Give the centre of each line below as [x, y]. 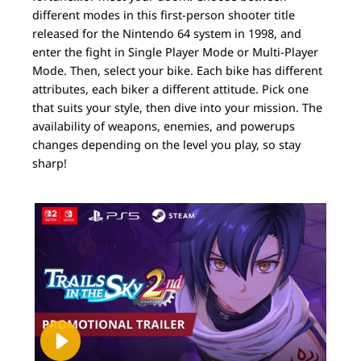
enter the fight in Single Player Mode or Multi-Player [175, 52]
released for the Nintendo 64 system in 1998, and [167, 33]
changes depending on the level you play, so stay [166, 144]
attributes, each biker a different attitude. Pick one [170, 89]
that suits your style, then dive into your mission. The [177, 107]
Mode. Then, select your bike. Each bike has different [177, 70]
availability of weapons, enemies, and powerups [164, 126]
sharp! [50, 163]
